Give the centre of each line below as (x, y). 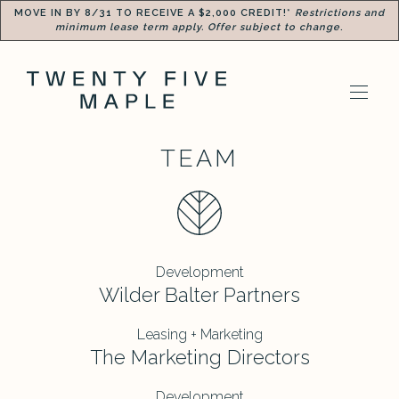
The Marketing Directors (199, 358)
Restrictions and (338, 13)
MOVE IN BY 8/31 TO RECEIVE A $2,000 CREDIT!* (153, 13)
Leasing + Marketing (199, 335)
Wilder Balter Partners (199, 295)
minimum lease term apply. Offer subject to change (198, 27)
